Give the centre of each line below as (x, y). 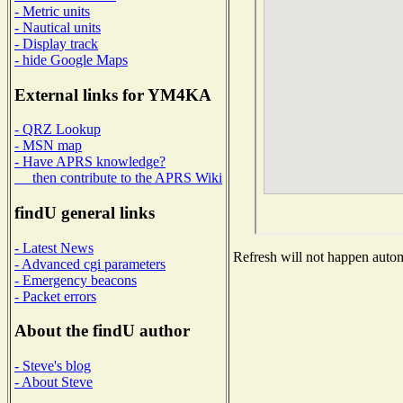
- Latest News (54, 247)
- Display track (56, 43)
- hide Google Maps (71, 59)
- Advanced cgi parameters (90, 264)
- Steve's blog (53, 366)
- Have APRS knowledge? (90, 162)
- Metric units (52, 11)
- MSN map (48, 146)
